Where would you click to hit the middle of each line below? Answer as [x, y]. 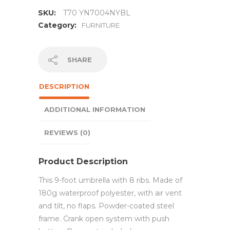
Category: [57, 25]
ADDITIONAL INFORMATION [95, 110]
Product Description [83, 161]
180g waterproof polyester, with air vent [110, 193]
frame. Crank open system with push [104, 218]
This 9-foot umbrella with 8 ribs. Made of [110, 180]
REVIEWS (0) [67, 133]
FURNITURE [101, 25]
